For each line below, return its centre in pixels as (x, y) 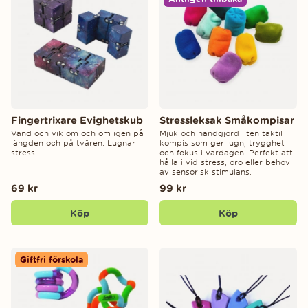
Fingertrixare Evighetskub (77, 120)
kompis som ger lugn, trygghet (222, 143)
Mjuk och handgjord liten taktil (221, 134)
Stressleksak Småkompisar (227, 120)
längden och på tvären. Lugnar (73, 143)
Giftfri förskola (52, 259)
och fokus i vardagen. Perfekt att (226, 153)
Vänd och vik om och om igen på (77, 134)
